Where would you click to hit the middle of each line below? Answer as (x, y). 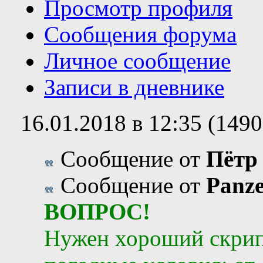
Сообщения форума (140, 34)
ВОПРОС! (97, 211)
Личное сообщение (137, 60)
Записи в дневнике (134, 87)
